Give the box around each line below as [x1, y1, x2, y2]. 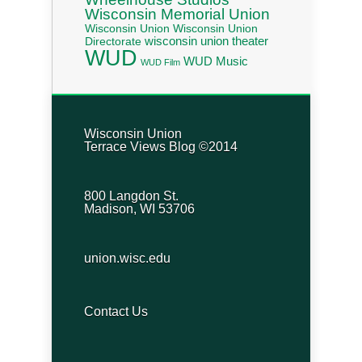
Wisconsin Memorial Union [85, 5, 270, 23]
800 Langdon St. [84, 188, 179, 203]
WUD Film [141, 57, 180, 67]
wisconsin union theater [145, 33, 268, 48]
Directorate [85, 34, 141, 48]
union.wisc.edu [84, 250, 170, 265]
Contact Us [84, 304, 148, 318]
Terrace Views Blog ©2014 [84, 139, 238, 154]
